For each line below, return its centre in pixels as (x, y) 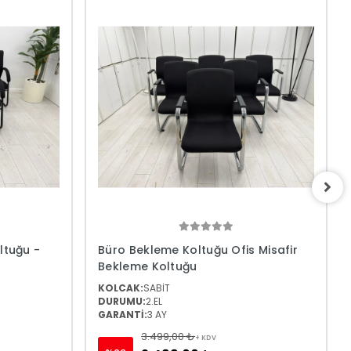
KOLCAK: (121, 288)
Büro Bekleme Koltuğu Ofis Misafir (198, 250)
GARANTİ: (123, 315)
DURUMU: (122, 302)
